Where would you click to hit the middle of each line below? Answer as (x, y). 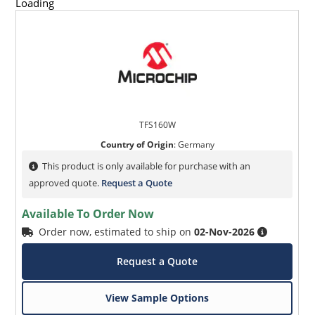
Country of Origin (137, 145)
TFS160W (157, 125)
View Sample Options (157, 298)
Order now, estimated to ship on (117, 232)
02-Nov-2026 (225, 232)
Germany (196, 145)
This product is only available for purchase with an (147, 166)
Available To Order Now (88, 214)
